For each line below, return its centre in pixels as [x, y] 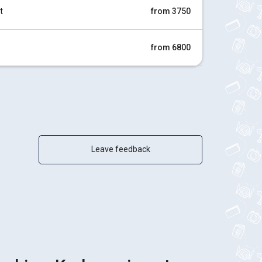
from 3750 [171, 11]
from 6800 [171, 47]
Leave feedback [120, 149]
